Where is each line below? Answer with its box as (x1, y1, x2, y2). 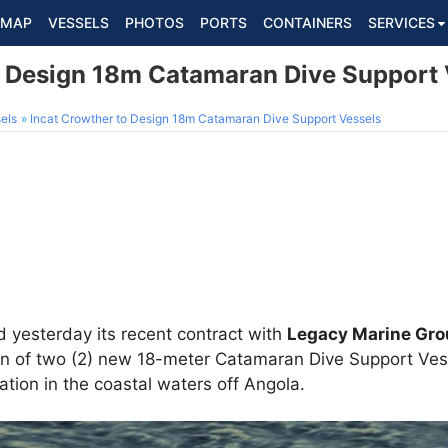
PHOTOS (125, 14, 184, 31)
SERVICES (368, 14, 435, 31)
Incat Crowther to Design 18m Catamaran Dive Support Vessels (30, 111, 381, 126)
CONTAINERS (263, 14, 352, 31)
